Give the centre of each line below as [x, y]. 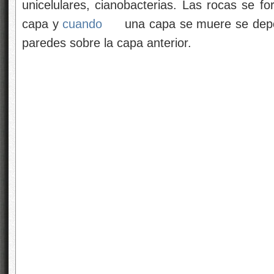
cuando [83, 24]
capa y [43, 24]
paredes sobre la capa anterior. [107, 43]
